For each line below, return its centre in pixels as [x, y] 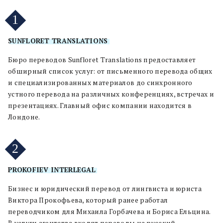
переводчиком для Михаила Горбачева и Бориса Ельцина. [109, 212]
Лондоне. [24, 117]
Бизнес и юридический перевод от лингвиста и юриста [105, 189]
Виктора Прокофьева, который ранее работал [88, 200]
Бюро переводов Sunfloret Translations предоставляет [102, 60]
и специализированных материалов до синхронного [100, 83]
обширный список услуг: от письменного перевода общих [110, 71]
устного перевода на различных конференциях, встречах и [111, 94]
